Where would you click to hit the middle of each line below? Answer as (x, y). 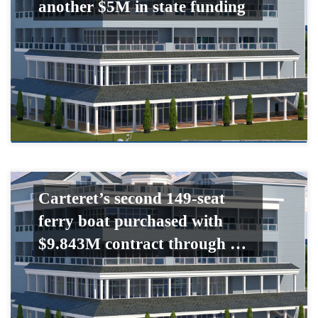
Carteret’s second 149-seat (131, 198)
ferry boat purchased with (130, 220)
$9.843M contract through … (142, 243)
